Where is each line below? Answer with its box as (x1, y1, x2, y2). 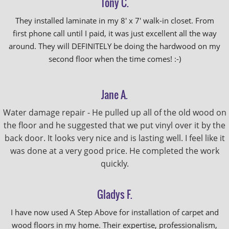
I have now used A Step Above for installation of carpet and (10, 207, 219, 217)
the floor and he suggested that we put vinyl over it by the (4, 120, 225, 131)
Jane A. (101, 87, 128, 102)
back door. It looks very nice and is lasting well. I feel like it (4, 132, 225, 144)
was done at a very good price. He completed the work (10, 145, 219, 156)
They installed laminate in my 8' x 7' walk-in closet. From (15, 15, 214, 26)
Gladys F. (97, 187, 132, 202)
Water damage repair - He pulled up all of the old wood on (3, 107, 226, 118)
